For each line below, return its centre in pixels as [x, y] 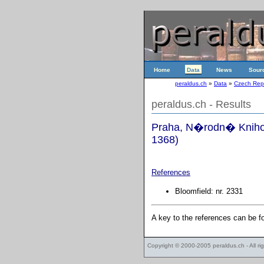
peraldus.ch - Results [201, 104]
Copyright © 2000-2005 [180, 246]
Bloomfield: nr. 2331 [209, 192]
